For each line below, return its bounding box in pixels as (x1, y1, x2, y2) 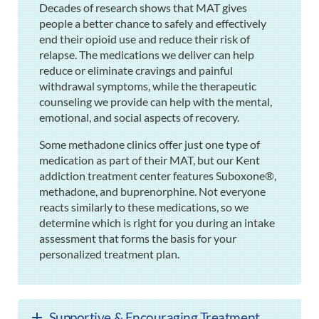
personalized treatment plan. (39, 247, 179, 261)
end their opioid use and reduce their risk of (39, 32, 250, 46)
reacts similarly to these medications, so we (39, 200, 249, 214)
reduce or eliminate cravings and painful (39, 63, 233, 78)
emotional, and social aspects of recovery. (39, 110, 239, 125)
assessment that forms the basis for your (39, 231, 236, 246)
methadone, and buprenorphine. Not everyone (39, 184, 266, 199)
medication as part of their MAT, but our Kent (39, 153, 260, 167)
